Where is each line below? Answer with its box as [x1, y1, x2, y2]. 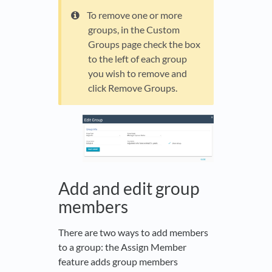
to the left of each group [88, 52, 187, 64]
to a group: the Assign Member [58, 240, 186, 253]
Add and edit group [58, 177, 199, 199]
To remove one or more [87, 8, 182, 21]
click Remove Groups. [88, 81, 177, 93]
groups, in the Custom [88, 23, 180, 35]
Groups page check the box [88, 38, 200, 50]
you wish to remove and [88, 67, 187, 79]
